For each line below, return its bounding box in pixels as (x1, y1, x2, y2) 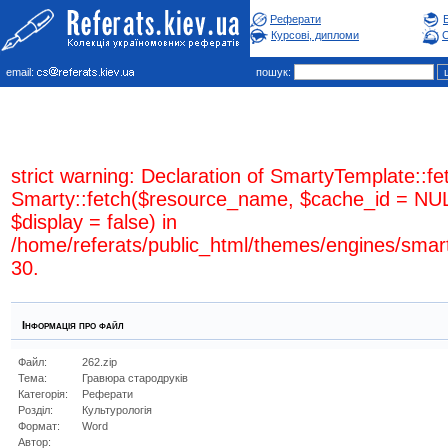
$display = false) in (11, 211, 177, 233)
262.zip (82, 356, 117, 368)
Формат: (18, 420, 60, 432)
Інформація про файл (16, 319, 124, 331)
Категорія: (18, 388, 68, 400)
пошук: (250, 66, 294, 78)
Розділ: (18, 404, 53, 416)
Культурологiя (82, 404, 152, 416)
